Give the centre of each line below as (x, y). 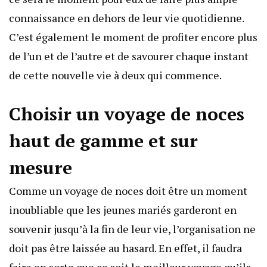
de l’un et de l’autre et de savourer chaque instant (129, 56)
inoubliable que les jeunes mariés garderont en (123, 210)
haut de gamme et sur (103, 141)
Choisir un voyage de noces (127, 114)
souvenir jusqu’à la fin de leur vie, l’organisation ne (132, 229)
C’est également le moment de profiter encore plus (133, 37)
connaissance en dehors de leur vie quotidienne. (126, 18)
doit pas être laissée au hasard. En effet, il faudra (125, 248)
